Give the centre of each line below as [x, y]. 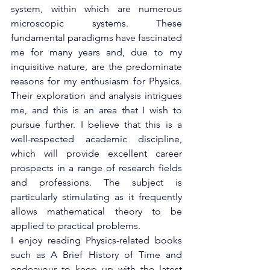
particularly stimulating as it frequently [96, 197]
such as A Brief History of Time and [96, 255]
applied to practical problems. [76, 226]
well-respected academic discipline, [96, 139]
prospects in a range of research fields [96, 168]
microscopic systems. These [96, 23]
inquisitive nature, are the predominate [96, 67]
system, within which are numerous [96, 9]
